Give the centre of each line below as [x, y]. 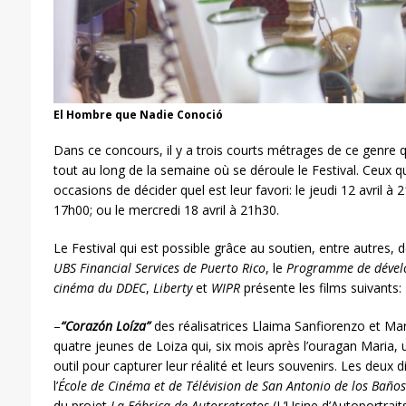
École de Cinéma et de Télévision [149, 385]
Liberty [172, 287]
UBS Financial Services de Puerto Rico [159, 267]
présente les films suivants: [320, 287]
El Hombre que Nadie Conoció [138, 114]
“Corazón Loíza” [105, 325]
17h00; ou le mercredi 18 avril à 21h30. [166, 209]
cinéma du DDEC [99, 287]
